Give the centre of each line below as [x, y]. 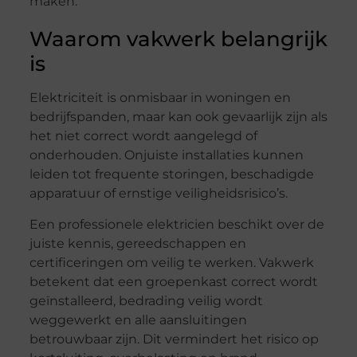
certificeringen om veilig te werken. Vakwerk [171, 262]
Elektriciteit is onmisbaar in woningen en [160, 98]
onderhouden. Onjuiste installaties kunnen [166, 155]
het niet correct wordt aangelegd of [143, 136]
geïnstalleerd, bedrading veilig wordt [146, 300]
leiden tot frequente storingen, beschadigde [171, 175]
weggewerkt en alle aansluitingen [138, 320]
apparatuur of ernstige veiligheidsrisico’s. [158, 194]
